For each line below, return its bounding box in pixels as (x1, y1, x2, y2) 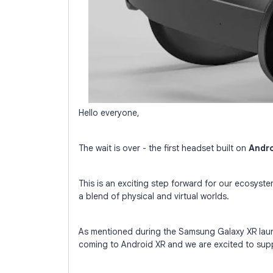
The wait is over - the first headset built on (79, 143, 249, 154)
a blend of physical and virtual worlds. (79, 191, 229, 202)
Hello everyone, (79, 107, 140, 118)
